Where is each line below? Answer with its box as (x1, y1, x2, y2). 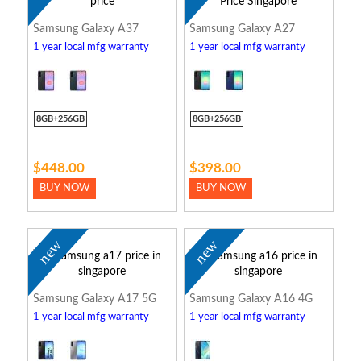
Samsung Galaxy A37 (32, 23, 139, 35)
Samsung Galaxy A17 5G (32, 293, 156, 305)
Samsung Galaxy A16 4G (189, 293, 313, 305)
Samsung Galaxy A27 (189, 23, 295, 35)
